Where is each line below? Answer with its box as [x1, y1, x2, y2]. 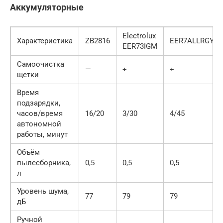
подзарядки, [17, 98, 60, 108]
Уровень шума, [17, 186, 69, 196]
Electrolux [122, 31, 156, 40]
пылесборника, [17, 158, 71, 167]
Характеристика [17, 36, 73, 45]
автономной [17, 119, 61, 128]
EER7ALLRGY [170, 36, 214, 45]
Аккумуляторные [10, 1, 84, 12]
